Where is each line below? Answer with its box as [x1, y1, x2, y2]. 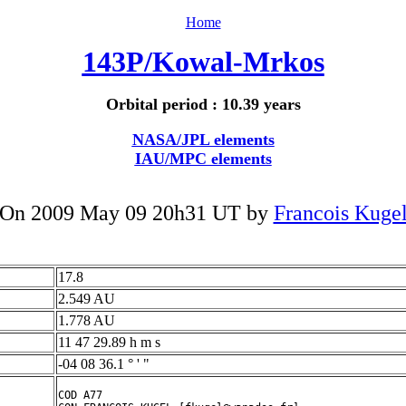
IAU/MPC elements [134, 150, 272, 168]
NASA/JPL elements [131, 130, 275, 149]
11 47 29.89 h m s [58, 334, 160, 350]
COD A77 [58, 389, 102, 401]
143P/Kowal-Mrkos [82, 45, 324, 78]
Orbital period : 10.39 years [105, 95, 301, 113]
